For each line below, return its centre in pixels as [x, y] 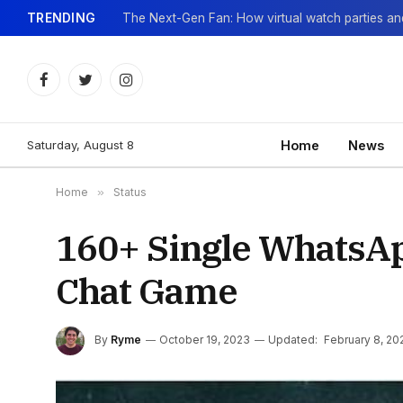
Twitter [104, 87]
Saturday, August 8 [81, 144]
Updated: [293, 340]
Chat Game [147, 291]
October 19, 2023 [205, 340]
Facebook [73, 87]
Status [130, 192]
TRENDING [62, 18]
